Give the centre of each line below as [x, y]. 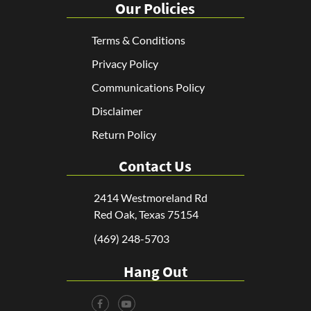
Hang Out [155, 272]
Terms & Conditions [138, 40]
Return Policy [124, 134]
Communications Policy [148, 87]
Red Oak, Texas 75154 [146, 214]
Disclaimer [117, 110]
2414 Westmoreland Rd [150, 197]
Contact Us [155, 166]
